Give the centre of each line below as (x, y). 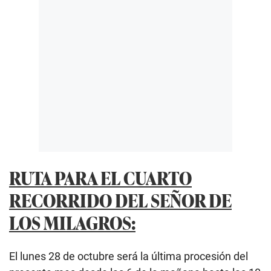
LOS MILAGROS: (72, 222)
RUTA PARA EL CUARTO (100, 177)
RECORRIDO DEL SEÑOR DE (120, 200)
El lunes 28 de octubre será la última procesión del (129, 256)
